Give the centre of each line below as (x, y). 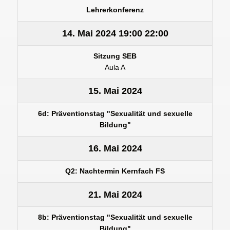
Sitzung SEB (115, 56)
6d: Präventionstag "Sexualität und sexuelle (115, 113)
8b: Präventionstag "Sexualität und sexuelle (115, 217)
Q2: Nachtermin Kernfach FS (115, 171)
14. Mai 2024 (89, 33)
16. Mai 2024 (115, 148)
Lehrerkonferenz (115, 10)
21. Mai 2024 (115, 194)
